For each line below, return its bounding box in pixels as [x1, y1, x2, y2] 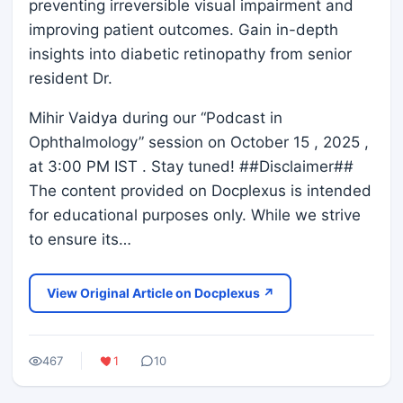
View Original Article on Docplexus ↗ [46, 285, 274, 300]
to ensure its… [29, 230, 131, 248]
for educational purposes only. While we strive [29, 206, 361, 224]
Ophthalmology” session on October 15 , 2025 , [29, 133, 369, 151]
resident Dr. [29, 69, 112, 87]
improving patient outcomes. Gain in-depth [29, 21, 338, 39]
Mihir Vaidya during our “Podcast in [29, 109, 282, 127]
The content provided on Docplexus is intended [29, 182, 372, 200]
